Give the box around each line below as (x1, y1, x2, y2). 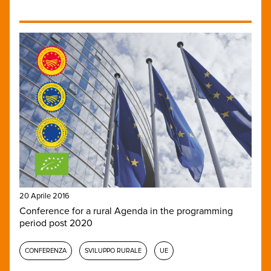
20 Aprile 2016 (19, 191, 70, 201)
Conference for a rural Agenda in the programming (19, 205, 233, 218)
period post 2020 (19, 217, 93, 230)
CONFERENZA (25, 247, 67, 255)
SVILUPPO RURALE (85, 247, 142, 255)
